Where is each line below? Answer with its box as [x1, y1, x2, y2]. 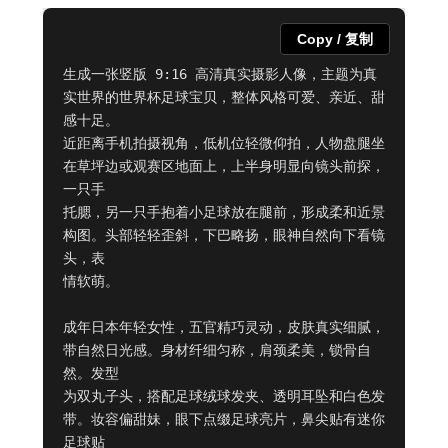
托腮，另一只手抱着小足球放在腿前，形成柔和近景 [62, 204, 385, 221]
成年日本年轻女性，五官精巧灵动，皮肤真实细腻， [62, 319, 385, 336]
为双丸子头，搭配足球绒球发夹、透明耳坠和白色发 [62, 388, 385, 405]
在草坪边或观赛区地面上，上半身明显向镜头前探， [62, 158, 385, 175]
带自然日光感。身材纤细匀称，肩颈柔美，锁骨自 [62, 342, 371, 359]
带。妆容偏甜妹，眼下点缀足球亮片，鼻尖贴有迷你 [62, 411, 385, 428]
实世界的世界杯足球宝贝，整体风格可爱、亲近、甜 [62, 89, 385, 106]
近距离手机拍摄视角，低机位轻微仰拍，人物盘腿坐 [62, 135, 385, 152]
